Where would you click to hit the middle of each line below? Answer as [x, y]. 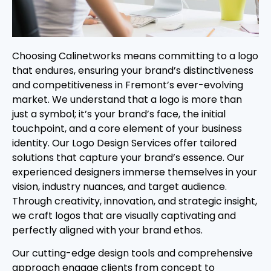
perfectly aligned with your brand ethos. [107, 230]
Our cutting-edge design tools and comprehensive [132, 253]
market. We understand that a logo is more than [127, 99]
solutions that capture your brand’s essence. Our [128, 157]
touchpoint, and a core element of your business [127, 128]
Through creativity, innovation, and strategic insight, [135, 201]
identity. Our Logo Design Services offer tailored [124, 143]
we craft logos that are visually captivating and [124, 215]
